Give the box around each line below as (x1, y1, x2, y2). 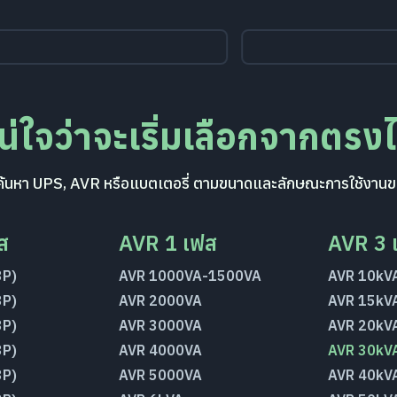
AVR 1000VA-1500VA (119, 267, 262, 284)
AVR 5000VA (119, 366, 203, 384)
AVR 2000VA (119, 292, 203, 309)
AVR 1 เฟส (119, 229, 218, 257)
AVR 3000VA (119, 316, 203, 334)
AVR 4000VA (119, 341, 203, 359)
